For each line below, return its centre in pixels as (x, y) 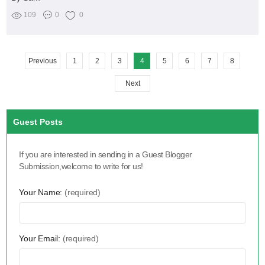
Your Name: (42, 192)
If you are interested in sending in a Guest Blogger (106, 154)
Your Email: (41, 238)
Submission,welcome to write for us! (81, 166)
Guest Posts (38, 122)
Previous (43, 61)
